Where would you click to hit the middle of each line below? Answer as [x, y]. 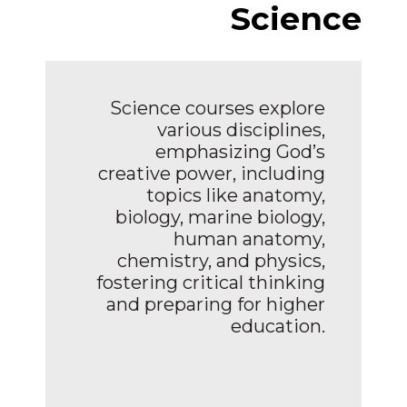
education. [278, 326]
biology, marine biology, [220, 217]
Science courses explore [218, 108]
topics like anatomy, [236, 195]
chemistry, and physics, [221, 260]
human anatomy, [249, 238]
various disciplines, [241, 129]
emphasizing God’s [240, 151]
